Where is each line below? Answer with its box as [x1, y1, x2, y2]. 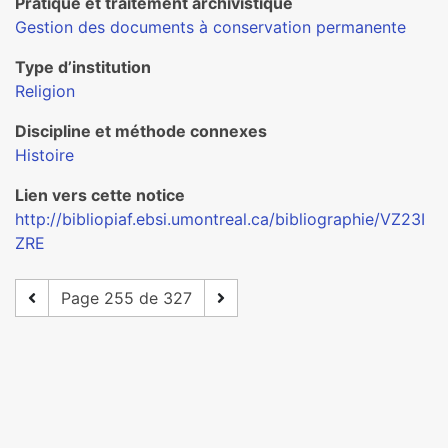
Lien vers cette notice [15, 185, 185, 205]
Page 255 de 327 [61, 288, 192, 308]
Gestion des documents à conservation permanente [15, 17, 406, 37]
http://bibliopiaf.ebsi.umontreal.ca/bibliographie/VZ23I [15, 209, 425, 229]
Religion [15, 81, 75, 101]
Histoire [15, 145, 74, 165]
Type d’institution [15, 57, 151, 77]
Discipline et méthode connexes [15, 121, 267, 141]
